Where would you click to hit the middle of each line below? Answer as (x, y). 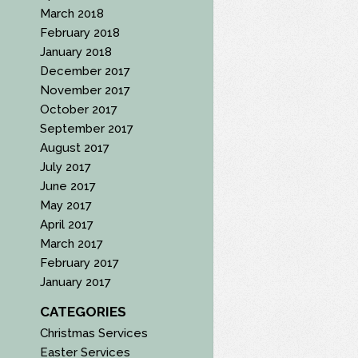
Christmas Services (94, 333)
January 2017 (76, 282)
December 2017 (86, 71)
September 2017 (87, 128)
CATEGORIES (84, 311)
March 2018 (72, 13)
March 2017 (72, 243)
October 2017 (79, 109)
